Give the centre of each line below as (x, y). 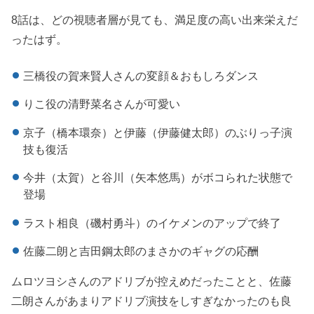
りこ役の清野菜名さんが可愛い (101, 104)
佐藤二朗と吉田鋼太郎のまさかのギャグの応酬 (141, 251)
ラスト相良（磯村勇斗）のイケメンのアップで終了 (152, 223)
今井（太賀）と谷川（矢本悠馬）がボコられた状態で (157, 178)
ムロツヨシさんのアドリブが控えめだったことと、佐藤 (152, 281)
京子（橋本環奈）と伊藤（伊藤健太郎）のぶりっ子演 (157, 132)
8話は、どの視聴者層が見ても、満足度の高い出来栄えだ (155, 19)
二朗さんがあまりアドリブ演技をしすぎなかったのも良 (152, 300)
